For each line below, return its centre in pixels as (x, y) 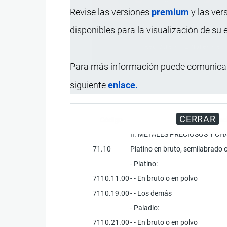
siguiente (89, 85)
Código (111, 119)
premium (170, 12)
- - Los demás (151, 193)
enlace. (123, 85)
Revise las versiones (111, 12)
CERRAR (198, 119)
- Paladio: (145, 207)
